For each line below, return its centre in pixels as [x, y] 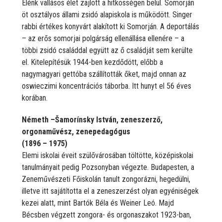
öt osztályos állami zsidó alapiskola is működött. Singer [107, 14]
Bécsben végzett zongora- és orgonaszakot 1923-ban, [107, 215]
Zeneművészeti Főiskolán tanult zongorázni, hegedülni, [106, 179]
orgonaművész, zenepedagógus [76, 131]
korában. [35, 98]
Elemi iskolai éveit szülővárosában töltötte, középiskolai [108, 155]
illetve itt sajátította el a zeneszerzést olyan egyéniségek [110, 191]
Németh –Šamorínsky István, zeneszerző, [92, 119]
